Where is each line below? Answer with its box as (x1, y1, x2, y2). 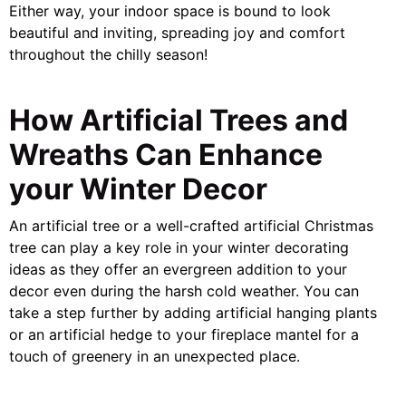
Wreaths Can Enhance (9, 136, 323, 172)
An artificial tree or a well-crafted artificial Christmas (9, 217, 373, 236)
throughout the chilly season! (9, 45, 208, 64)
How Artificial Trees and (9, 101, 348, 138)
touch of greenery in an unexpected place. (9, 347, 300, 366)
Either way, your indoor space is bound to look (9, 2, 331, 21)
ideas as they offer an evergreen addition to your (9, 260, 347, 279)
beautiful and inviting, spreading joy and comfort (9, 24, 345, 43)
